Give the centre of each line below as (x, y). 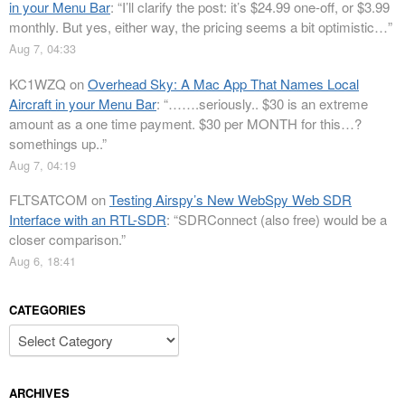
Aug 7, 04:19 (42, 165)
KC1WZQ (38, 83)
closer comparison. (65, 240)
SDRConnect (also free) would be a (283, 220)
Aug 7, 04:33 (42, 49)
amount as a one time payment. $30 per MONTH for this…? (185, 123)
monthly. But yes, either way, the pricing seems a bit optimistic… (198, 27)
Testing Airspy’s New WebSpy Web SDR (231, 200)
